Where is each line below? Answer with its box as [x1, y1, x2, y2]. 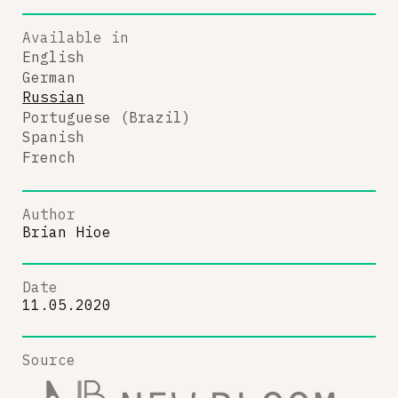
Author [22, 205, 76, 223]
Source [22, 351, 76, 369]
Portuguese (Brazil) [22, 107, 191, 126]
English [22, 48, 84, 66]
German [22, 68, 76, 86]
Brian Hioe [22, 223, 111, 241]
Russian [22, 88, 84, 106]
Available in [22, 28, 129, 46]
